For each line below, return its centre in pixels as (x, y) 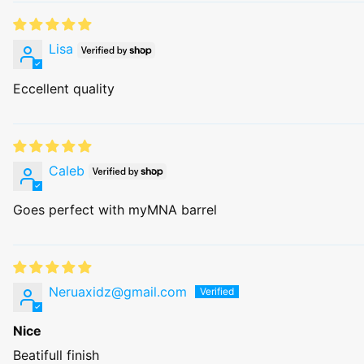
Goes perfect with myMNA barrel (115, 210)
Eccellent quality (64, 88)
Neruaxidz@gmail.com (118, 292)
